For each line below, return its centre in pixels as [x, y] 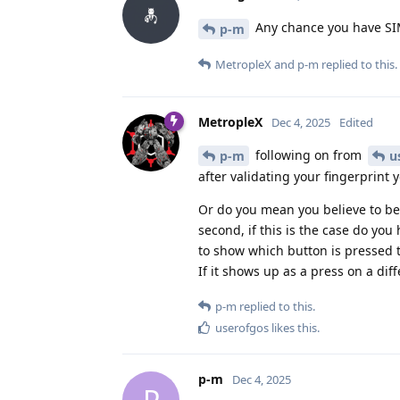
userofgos [242, 328]
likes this [293, 328]
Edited [356, 122]
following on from [308, 154]
